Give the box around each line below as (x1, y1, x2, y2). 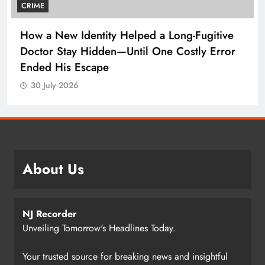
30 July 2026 (31, 79, 79, 91)
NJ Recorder (22, 206, 77, 221)
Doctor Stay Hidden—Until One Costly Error (20, 43, 235, 59)
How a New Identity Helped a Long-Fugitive (20, 27, 234, 43)
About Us (22, 158, 84, 179)
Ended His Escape (20, 59, 109, 75)
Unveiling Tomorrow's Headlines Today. (22, 221, 176, 235)
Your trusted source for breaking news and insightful (22, 249, 228, 263)
